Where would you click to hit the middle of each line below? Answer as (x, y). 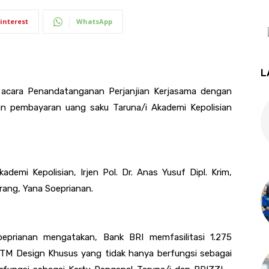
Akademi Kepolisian (189, 107)
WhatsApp (94, 21)
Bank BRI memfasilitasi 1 (159, 237)
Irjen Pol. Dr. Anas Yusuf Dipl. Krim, (156, 172)
